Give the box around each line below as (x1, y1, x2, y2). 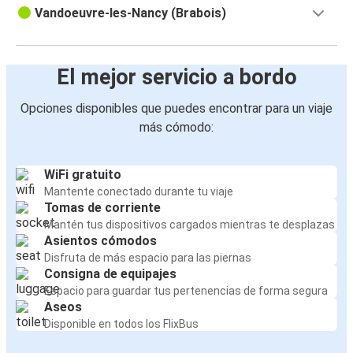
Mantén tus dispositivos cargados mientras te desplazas (44, 218, 335, 232)
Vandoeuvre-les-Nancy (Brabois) (35, 6, 226, 21)
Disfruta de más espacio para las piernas (44, 251, 251, 265)
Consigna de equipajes (44, 266, 176, 282)
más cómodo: (139, 120, 214, 136)
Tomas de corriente (44, 200, 161, 216)
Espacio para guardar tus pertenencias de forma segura (44, 284, 328, 298)
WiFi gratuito (44, 167, 121, 183)
